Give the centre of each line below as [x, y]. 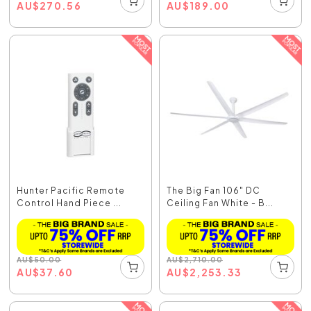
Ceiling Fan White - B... [220, 203]
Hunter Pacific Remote [71, 191]
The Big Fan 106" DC [213, 191]
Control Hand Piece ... [69, 203]
